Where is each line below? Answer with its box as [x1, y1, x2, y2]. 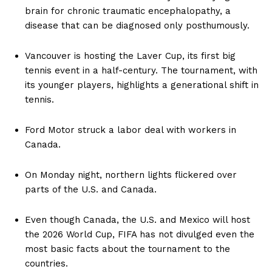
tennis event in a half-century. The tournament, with [25, 64, 257, 76]
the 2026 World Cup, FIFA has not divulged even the [25, 228, 254, 240]
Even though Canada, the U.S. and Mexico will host [25, 214, 250, 225]
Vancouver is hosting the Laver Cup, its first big [25, 50, 236, 61]
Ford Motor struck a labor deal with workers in [25, 124, 236, 135]
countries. [25, 257, 68, 269]
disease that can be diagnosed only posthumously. [25, 19, 250, 31]
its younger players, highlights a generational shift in [25, 79, 259, 90]
